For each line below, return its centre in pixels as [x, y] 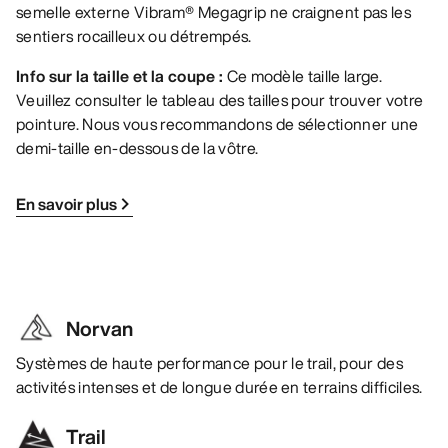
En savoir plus [66, 204]
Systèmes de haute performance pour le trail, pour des [209, 363]
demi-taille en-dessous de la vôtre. [137, 148]
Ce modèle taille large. [302, 76]
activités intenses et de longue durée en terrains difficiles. [219, 387]
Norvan [99, 329]
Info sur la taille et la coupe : [120, 76]
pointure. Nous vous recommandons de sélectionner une [217, 124]
